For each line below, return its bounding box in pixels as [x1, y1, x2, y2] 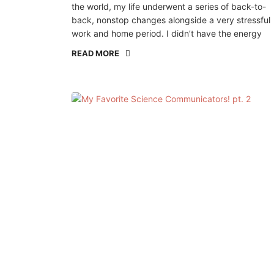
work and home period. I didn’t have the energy [72, 28, 262, 39]
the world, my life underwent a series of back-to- [72, 1, 266, 12]
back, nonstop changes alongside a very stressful [72, 15, 270, 26]
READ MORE [72, 48, 119, 59]
